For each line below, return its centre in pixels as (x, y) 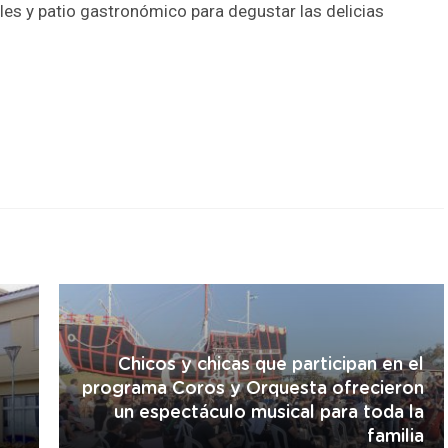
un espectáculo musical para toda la (269, 413)
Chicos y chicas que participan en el (271, 365)
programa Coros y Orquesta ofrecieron (253, 389)
